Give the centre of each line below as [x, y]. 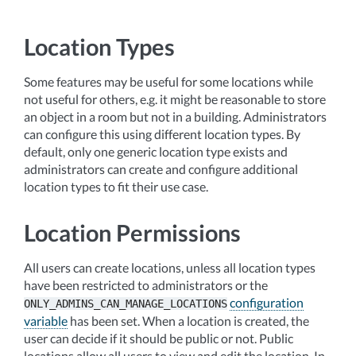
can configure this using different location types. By [162, 133]
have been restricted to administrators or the [146, 284]
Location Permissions [132, 232]
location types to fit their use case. [116, 186]
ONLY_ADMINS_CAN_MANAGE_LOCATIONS [126, 303]
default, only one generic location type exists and [156, 151]
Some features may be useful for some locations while [168, 81]
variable [46, 320]
